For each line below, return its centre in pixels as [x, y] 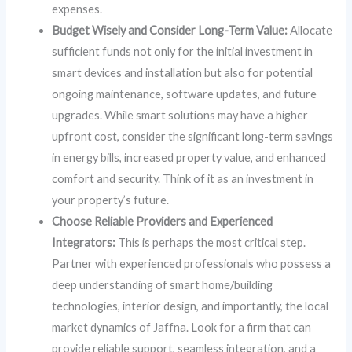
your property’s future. [111, 200]
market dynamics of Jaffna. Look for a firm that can [182, 327]
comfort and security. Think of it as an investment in [183, 178]
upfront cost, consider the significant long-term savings [193, 136]
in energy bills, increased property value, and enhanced [189, 157]
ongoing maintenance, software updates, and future [185, 93]
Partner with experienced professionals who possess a [192, 263]
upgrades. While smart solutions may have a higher [180, 115]
